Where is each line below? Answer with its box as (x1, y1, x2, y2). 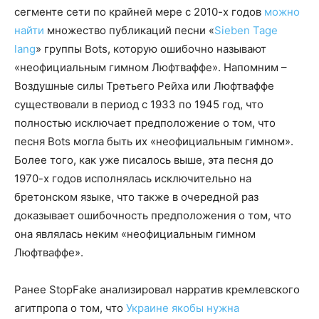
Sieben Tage (214, 23, 278, 37)
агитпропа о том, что (14, 300, 126, 315)
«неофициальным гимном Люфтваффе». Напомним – (14, 60, 287, 74)
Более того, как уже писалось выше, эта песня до (14, 152, 273, 167)
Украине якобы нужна (126, 300, 239, 315)
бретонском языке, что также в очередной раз (14, 189, 258, 204)
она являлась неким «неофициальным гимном (14, 226, 256, 241)
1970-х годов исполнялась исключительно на (14, 171, 251, 185)
